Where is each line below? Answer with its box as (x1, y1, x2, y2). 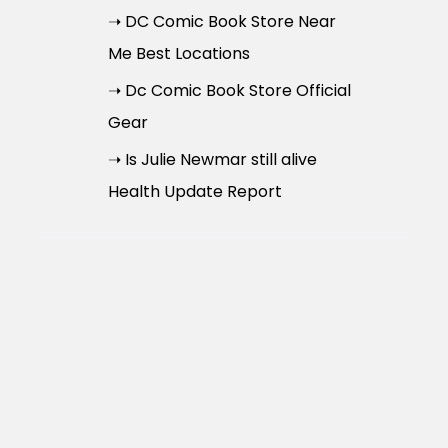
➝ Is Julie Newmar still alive (107, 147, 317, 171)
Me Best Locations (107, 41, 250, 65)
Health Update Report (107, 179, 282, 203)
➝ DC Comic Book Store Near (107, 9, 336, 33)
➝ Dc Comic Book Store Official (107, 78, 351, 102)
